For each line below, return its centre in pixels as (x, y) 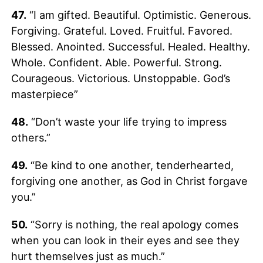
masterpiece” (44, 94)
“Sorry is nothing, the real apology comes (133, 224)
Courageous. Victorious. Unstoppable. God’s (120, 78)
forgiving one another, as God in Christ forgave (129, 181)
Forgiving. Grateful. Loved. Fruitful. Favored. (122, 31)
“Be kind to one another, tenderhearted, (130, 165)
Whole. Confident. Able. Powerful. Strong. (116, 62)
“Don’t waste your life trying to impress (127, 122)
